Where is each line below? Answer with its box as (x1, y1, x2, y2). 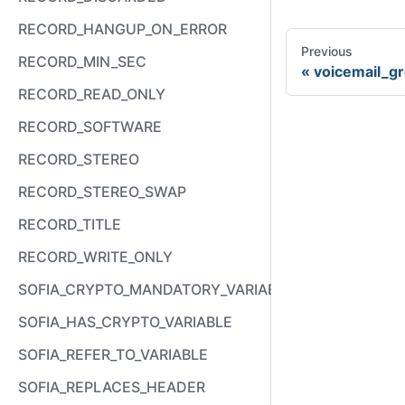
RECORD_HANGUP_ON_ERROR (18, 20, 227, 38)
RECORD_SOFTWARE (18, 118, 162, 136)
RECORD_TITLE (18, 215, 121, 233)
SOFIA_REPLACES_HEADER (18, 378, 205, 396)
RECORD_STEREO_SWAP (18, 183, 186, 201)
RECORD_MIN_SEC (18, 52, 146, 71)
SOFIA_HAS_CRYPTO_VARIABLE (18, 313, 232, 331)
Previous (301, 43, 353, 60)
